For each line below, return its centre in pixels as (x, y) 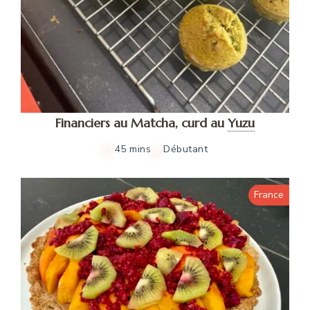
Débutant (186, 149)
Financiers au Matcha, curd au (140, 122)
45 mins (133, 149)
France (269, 194)
